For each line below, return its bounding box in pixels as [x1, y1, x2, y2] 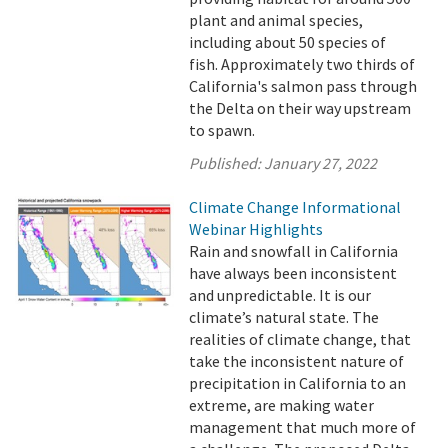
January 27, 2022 [264, 152, 378, 173]
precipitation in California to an [189, 372, 407, 393]
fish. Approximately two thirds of [189, 53, 416, 74]
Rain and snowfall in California [189, 240, 399, 261]
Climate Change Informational [189, 196, 402, 217]
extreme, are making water [189, 394, 375, 415]
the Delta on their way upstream [189, 97, 412, 118]
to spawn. [189, 119, 256, 140]
